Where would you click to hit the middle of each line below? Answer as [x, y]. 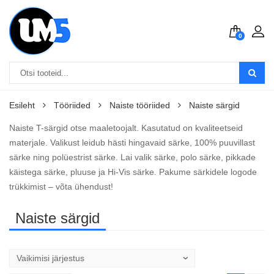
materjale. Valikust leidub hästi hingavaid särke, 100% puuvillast [132, 143]
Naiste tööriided [140, 105]
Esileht [22, 105]
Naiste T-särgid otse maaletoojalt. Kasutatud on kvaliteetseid [126, 128]
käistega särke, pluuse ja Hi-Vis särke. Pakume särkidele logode [133, 172]
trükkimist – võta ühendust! [61, 187]
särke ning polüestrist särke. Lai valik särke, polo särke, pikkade [132, 157]
